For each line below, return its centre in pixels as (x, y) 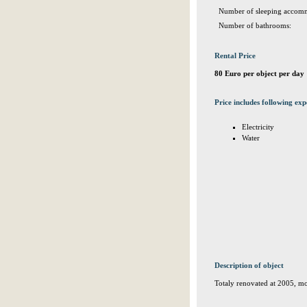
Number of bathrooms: (255, 25)
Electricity (258, 127)
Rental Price (235, 56)
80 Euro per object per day (259, 73)
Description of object (249, 265)
